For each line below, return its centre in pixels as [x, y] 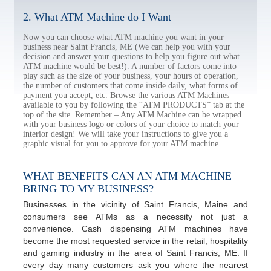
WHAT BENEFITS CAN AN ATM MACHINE [127, 176]
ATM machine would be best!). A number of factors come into [130, 66]
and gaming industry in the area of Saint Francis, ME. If [135, 253]
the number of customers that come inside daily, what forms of [130, 86]
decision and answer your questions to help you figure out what [131, 57]
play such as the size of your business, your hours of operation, [131, 76]
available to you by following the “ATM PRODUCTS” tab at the [134, 105]
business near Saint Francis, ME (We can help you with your [127, 47]
